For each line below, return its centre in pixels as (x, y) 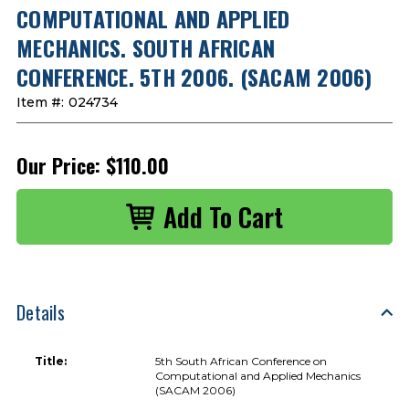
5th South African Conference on (241, 361)
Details (41, 312)
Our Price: (58, 165)
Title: (51, 361)
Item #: (40, 102)
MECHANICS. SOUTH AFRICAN (146, 47)
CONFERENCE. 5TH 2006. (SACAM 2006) (194, 76)
